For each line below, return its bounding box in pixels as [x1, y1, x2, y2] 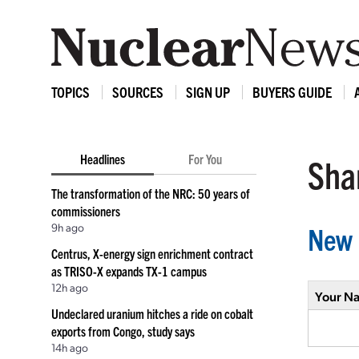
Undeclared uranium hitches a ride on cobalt [51, 305, 253, 321]
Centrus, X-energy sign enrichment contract [51, 245, 253, 261]
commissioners [51, 203, 120, 219]
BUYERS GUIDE [252, 83, 332, 101]
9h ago [51, 220, 84, 234]
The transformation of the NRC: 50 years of [51, 185, 250, 201]
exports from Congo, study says [51, 323, 195, 339]
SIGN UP [186, 83, 230, 101]
